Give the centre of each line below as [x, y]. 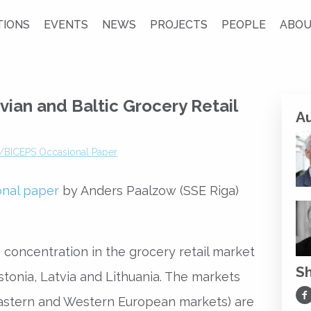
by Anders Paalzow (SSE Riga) [149, 191]
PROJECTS [178, 25]
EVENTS [66, 25]
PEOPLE [243, 25]
